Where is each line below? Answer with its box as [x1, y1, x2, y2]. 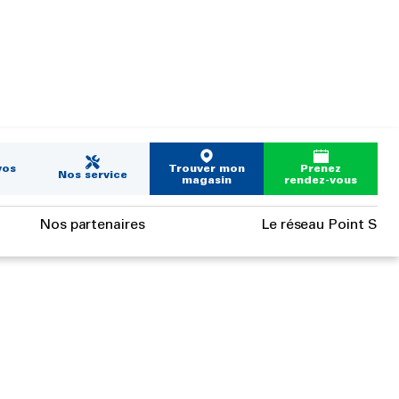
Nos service [58, 169, 127, 180]
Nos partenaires [38, 218, 145, 232]
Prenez [300, 164, 341, 174]
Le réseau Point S [261, 218, 378, 232]
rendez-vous [284, 175, 357, 185]
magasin [182, 175, 232, 185]
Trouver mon [168, 164, 245, 174]
